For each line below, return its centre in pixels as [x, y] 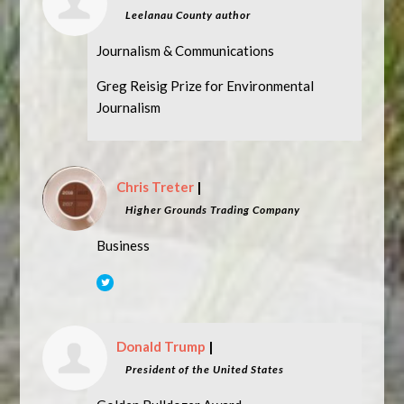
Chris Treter [156, 187]
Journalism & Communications [186, 50]
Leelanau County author [188, 15]
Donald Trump [161, 346]
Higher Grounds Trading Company [213, 210]
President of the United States [205, 369]
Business [124, 245]
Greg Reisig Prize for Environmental [206, 86]
